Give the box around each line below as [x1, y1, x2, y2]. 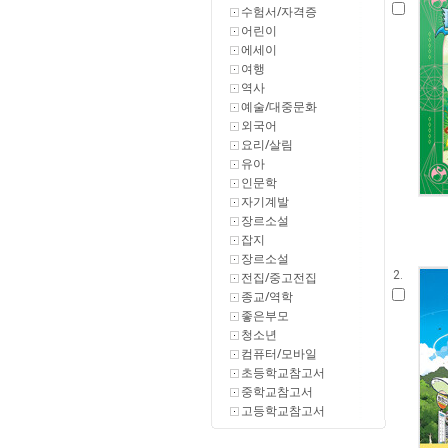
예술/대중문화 [240, 98, 317, 115]
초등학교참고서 [240, 364, 325, 381]
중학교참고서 [240, 383, 313, 400]
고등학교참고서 [240, 402, 325, 419]
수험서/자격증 [240, 3, 317, 20]
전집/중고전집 [240, 269, 317, 286]
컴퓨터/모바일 [240, 345, 317, 362]
